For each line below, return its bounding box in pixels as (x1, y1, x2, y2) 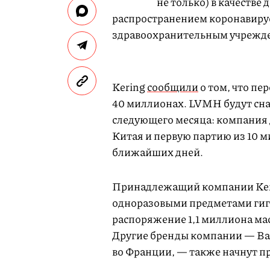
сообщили (147, 79, 198, 95)
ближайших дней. (112, 144, 203, 160)
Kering (112, 79, 147, 95)
